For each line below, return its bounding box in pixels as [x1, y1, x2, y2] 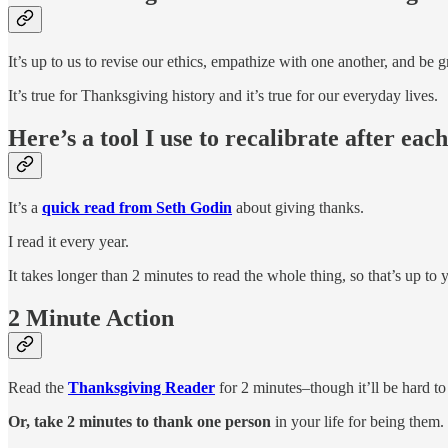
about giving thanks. [232, 198, 364, 216]
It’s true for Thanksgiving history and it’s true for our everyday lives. [8, 87, 438, 105]
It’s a [8, 198, 42, 216]
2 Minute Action [8, 304, 174, 331]
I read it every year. [8, 232, 129, 250]
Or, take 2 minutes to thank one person [8, 412, 271, 430]
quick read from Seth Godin [42, 198, 232, 216]
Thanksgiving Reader [68, 378, 215, 396]
